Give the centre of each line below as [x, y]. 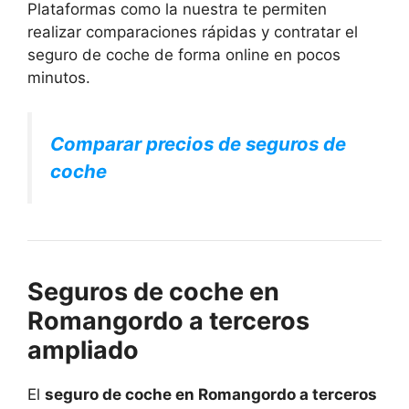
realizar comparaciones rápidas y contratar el [193, 31]
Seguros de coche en [153, 292]
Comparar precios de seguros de [198, 144]
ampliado [83, 351]
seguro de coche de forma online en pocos [184, 54]
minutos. [59, 77]
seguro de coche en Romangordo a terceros [211, 395]
